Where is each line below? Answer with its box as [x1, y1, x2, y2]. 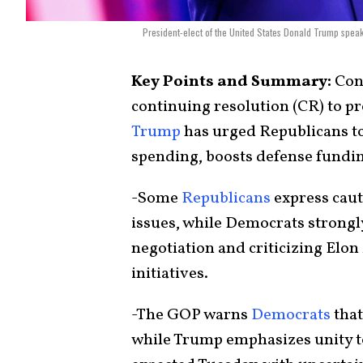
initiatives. [131, 262, 208, 285]
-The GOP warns [131, 303, 251, 327]
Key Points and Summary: [131, 70, 331, 93]
